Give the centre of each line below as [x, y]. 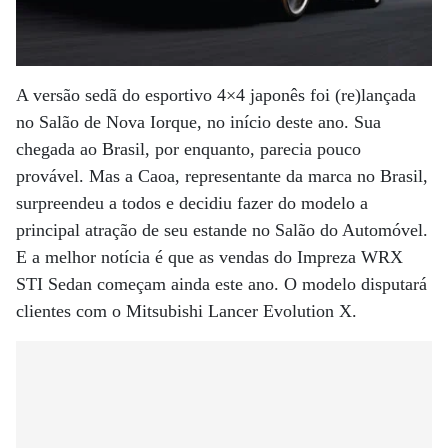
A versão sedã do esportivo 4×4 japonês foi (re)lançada [216, 94]
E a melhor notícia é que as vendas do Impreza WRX [209, 256]
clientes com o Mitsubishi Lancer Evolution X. [186, 310]
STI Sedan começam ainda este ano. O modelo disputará [221, 283]
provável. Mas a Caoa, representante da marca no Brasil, [222, 175]
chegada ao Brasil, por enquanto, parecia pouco [188, 148]
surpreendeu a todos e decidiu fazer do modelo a [192, 202]
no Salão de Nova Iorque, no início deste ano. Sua [198, 121]
